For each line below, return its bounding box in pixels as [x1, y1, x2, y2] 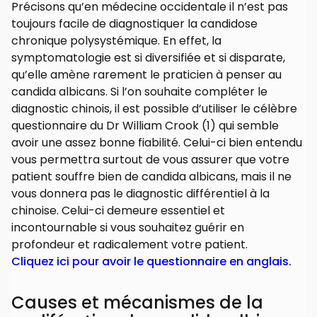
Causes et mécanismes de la [11, 291, 263, 315]
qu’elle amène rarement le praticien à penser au [11, 67, 282, 83]
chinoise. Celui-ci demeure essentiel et [11, 202, 225, 219]
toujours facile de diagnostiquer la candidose [11, 16, 258, 33]
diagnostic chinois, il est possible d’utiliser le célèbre [11, 100, 297, 117]
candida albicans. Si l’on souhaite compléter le [11, 83, 267, 100]
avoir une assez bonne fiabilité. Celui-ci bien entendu [11, 134, 302, 151]
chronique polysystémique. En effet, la [11, 33, 221, 50]
